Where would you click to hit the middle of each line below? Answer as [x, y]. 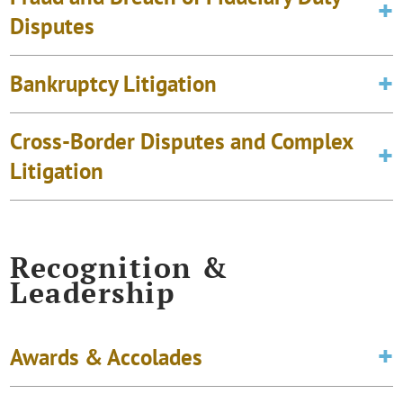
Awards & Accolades [107, 357]
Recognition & [120, 268]
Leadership [93, 293]
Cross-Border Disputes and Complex [182, 142]
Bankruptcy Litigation [114, 84]
